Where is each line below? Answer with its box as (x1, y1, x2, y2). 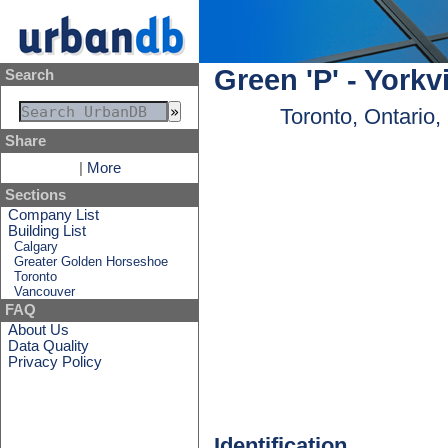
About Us (8, 321, 70, 338)
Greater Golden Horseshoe (14, 253, 169, 269)
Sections (4, 186, 66, 203)
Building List (8, 222, 87, 239)
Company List (8, 206, 100, 223)
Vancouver (14, 283, 76, 299)
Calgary (14, 238, 59, 254)
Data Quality (8, 337, 90, 354)
